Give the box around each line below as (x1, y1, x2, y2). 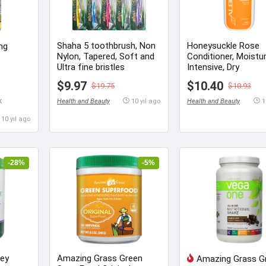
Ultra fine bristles (56, 61, 125, 72)
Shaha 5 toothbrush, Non (56, 40, 156, 51)
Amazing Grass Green (56, 252, 142, 264)
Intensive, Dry (187, 61, 240, 72)
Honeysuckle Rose (187, 40, 260, 51)
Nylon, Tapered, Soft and (56, 50, 154, 62)
